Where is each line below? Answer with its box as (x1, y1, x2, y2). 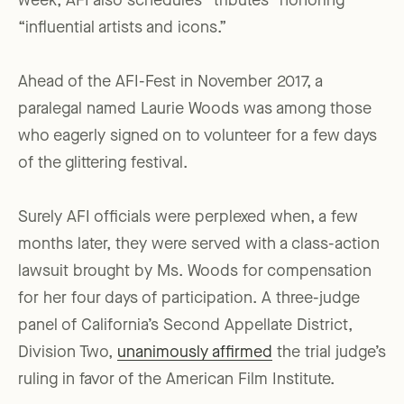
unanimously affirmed (117, 344, 272, 362)
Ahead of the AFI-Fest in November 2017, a (18, 74, 323, 91)
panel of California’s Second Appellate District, (18, 317, 353, 335)
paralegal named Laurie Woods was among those (18, 101, 372, 118)
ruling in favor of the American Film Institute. (18, 372, 335, 389)
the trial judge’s (272, 344, 386, 362)
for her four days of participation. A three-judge (18, 290, 360, 308)
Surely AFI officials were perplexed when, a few (18, 209, 358, 226)
